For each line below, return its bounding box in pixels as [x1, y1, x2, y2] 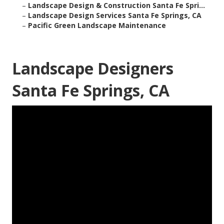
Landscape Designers [12, 57, 173, 79]
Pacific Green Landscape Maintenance [28, 20, 166, 30]
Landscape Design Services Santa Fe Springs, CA [28, 10, 201, 20]
